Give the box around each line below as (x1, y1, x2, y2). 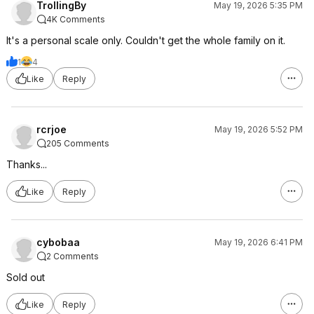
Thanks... (6, 158, 47, 170)
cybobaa (36, 236, 80, 248)
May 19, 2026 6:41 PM (214, 237, 303, 247)
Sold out (6, 271, 45, 283)
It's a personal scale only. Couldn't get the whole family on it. (6, 34, 285, 46)
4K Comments (46, 14, 105, 25)
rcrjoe (36, 123, 67, 135)
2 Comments (46, 251, 99, 261)
